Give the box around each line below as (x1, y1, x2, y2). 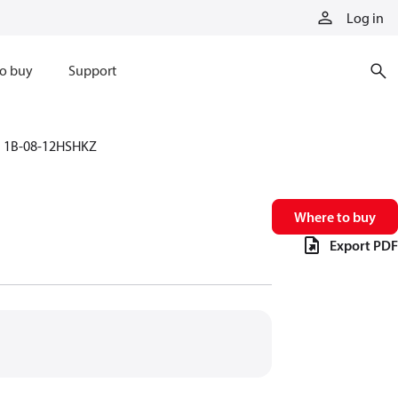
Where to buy (294, 208, 376, 226)
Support (68, 61, 116, 79)
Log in (346, 9, 384, 27)
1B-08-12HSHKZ (4, 137, 97, 155)
